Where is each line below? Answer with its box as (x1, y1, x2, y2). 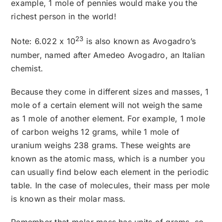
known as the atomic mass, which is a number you (11, 153, 205, 164)
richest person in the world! (11, 11, 116, 22)
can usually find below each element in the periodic (11, 166, 209, 177)
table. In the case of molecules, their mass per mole (11, 180, 210, 190)
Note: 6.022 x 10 (11, 36, 76, 47)
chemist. (11, 63, 44, 73)
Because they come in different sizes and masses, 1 (11, 86, 209, 97)
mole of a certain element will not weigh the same (11, 100, 203, 110)
